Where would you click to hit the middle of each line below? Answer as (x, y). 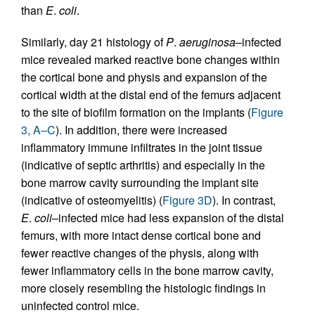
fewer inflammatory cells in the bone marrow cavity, (147, 270)
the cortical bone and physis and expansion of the (144, 77)
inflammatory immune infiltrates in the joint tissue (142, 147)
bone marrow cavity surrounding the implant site (140, 182)
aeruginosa (207, 42)
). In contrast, (244, 200)
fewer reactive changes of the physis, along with (140, 253)
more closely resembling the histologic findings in (143, 288)
